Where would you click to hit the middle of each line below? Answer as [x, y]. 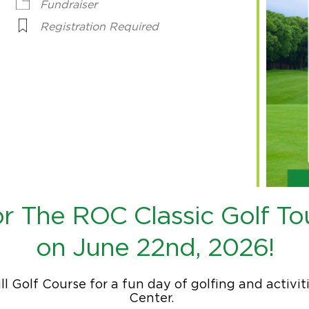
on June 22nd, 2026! [154, 249]
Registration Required [99, 27]
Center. [154, 299]
